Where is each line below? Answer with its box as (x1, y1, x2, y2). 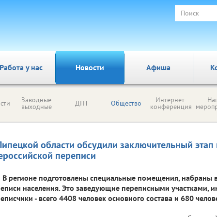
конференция (150, 102, 192, 111)
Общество (110, 99, 141, 108)
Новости (75, 62, 104, 72)
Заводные (21, 95, 51, 104)
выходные (21, 102, 52, 111)
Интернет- (155, 95, 186, 104)
